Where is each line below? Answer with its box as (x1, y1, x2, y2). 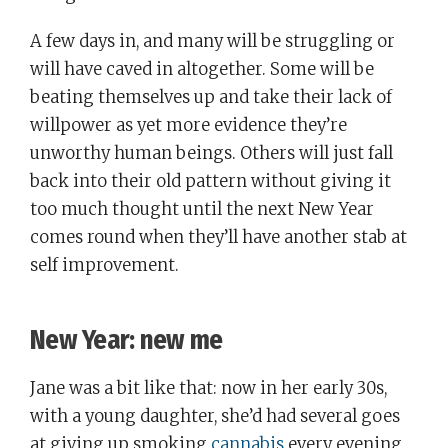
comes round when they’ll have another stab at (30, 226, 407, 248)
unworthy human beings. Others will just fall (30, 142, 393, 164)
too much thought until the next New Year (30, 198, 374, 220)
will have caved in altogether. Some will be (30, 58, 374, 80)
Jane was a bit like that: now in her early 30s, (30, 377, 387, 399)
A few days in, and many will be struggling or (30, 30, 395, 52)
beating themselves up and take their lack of (30, 86, 392, 108)
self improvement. (30, 254, 179, 276)
